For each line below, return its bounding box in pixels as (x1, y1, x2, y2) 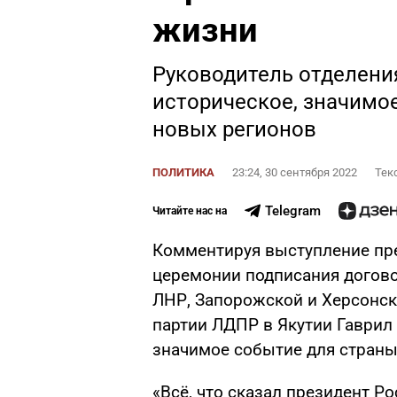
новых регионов (152, 117, 316, 142)
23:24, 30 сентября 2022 (232, 166, 357, 179)
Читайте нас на (152, 205, 227, 217)
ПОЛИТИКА (152, 166, 214, 179)
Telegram (264, 203, 321, 219)
